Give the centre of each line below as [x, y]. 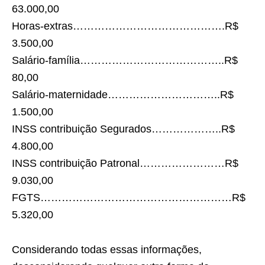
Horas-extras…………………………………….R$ [125, 26]
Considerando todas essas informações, [107, 250]
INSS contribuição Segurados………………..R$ [123, 129]
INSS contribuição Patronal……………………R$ [125, 163]
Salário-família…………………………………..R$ [125, 60]
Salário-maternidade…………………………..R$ [123, 95]
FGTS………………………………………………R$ [129, 198]
